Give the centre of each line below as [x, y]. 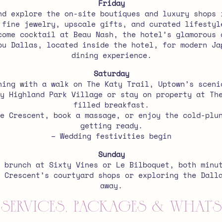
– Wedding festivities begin [111, 136]
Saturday [111, 73]
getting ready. [111, 125]
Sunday [111, 154]
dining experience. [111, 55]
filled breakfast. [111, 105]
